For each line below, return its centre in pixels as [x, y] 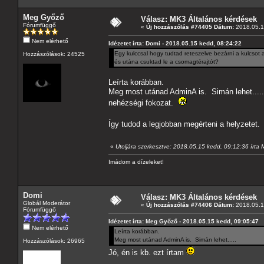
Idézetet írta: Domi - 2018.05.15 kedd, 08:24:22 [175, 43]
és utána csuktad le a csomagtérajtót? [166, 61]
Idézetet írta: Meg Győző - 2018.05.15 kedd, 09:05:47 [184, 221]
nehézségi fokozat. [143, 103]
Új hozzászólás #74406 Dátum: [190, 204]
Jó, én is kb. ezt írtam [147, 252]
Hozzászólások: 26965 [54, 240]
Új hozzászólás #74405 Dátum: [190, 27]
